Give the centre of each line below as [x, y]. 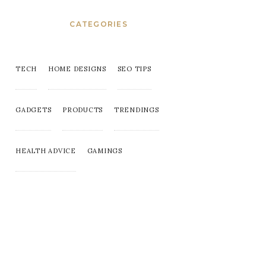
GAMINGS [104, 151]
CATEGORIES [99, 24]
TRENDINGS [136, 110]
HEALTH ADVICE [46, 151]
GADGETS [34, 110]
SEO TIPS [134, 69]
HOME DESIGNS [77, 69]
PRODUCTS [83, 110]
